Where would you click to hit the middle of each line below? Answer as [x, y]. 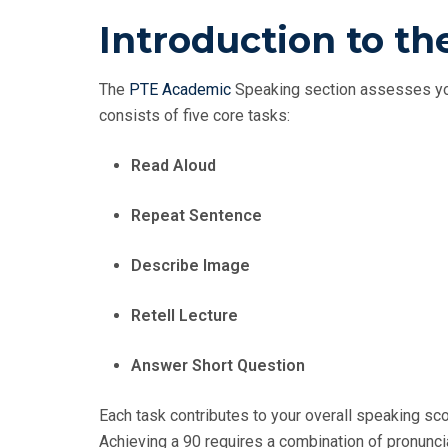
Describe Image [190, 266]
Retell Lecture [184, 316]
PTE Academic [180, 90]
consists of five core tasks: [194, 116]
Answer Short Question [218, 366]
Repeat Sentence [196, 216]
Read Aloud [173, 166]
